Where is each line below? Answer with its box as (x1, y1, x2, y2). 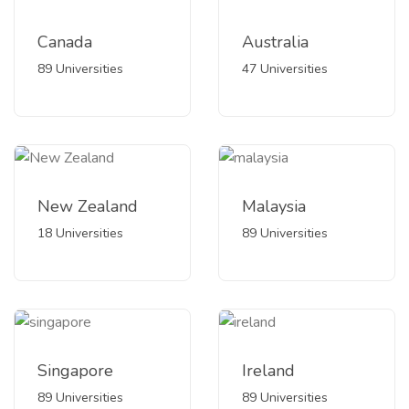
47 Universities (242, 60, 328, 79)
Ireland (242, 360, 295, 383)
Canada (37, 31, 92, 54)
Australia (242, 31, 309, 54)
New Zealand (37, 195, 138, 218)
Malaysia (242, 195, 306, 218)
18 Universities (37, 225, 123, 243)
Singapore (37, 360, 113, 383)
